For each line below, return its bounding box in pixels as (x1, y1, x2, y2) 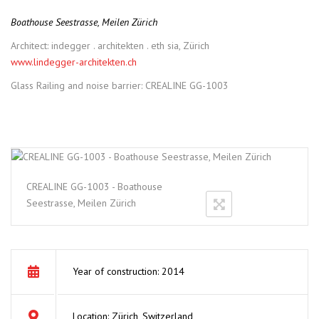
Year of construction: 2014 (73, 265, 184, 278)
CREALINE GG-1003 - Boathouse (26, 180, 162, 193)
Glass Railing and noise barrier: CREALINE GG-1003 (11, 79, 229, 92)
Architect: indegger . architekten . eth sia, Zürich (11, 39, 209, 52)
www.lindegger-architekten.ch (11, 56, 137, 68)
